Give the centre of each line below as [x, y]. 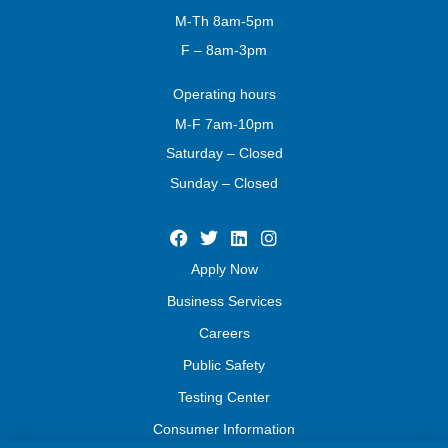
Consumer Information [224, 428]
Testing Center [224, 396]
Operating [206, 94]
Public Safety [224, 364]
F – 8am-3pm [224, 49]
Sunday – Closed [224, 182]
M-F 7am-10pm [224, 123]
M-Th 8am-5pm [224, 20]
